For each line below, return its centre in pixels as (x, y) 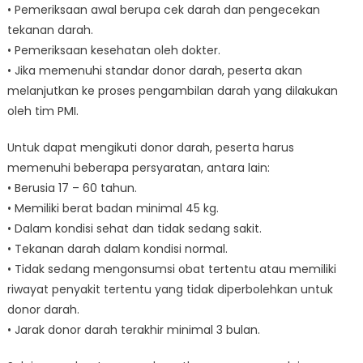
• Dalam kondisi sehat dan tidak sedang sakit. (134, 228)
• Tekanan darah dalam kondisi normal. (117, 248)
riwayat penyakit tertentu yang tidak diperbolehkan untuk (170, 289)
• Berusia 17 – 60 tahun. (72, 188)
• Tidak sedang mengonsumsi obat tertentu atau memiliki (171, 269)
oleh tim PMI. (43, 111)
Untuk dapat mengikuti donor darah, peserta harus (150, 147)
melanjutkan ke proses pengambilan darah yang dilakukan (172, 90)
